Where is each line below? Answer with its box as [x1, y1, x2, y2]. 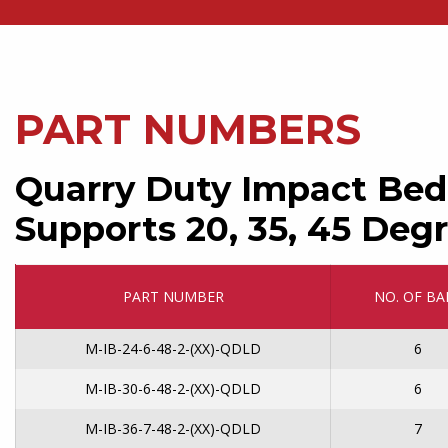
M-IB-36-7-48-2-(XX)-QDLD [85, 419, 261, 439]
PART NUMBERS [15, 104, 361, 155]
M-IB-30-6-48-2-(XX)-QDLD [85, 379, 261, 399]
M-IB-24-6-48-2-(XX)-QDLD [85, 339, 261, 359]
